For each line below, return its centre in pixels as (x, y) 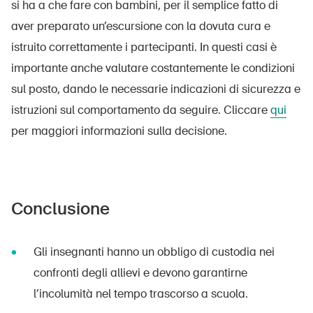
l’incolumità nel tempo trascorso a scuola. (141, 294)
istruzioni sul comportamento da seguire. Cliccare (141, 110)
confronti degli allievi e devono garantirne (140, 273)
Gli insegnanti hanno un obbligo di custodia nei (154, 252)
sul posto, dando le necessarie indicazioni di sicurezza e (156, 89)
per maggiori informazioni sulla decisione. (119, 131)
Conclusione (60, 209)
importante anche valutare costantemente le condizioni (153, 68)
